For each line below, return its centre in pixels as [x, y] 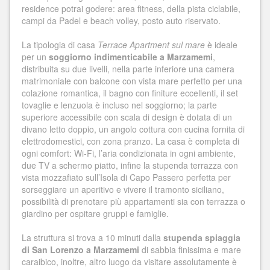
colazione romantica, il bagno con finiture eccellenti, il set [130, 93]
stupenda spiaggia [202, 238]
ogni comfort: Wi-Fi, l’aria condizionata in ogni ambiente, [129, 153]
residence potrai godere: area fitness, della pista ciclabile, [131, 9]
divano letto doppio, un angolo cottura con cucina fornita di [133, 129]
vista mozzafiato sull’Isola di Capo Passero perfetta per [126, 177]
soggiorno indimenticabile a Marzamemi [131, 57]
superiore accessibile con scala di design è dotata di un [127, 117]
